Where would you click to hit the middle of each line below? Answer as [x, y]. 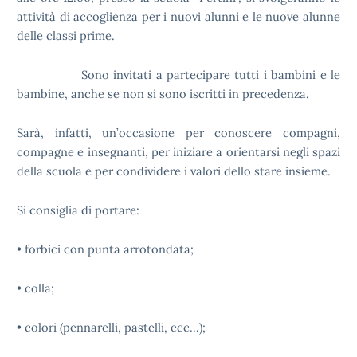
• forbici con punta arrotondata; [105, 249]
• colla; [35, 288]
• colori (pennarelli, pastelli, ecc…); [111, 327]
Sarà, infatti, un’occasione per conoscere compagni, [178, 133]
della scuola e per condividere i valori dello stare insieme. [174, 171]
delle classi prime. [66, 35]
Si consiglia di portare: [78, 210]
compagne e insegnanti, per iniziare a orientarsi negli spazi [178, 152]
